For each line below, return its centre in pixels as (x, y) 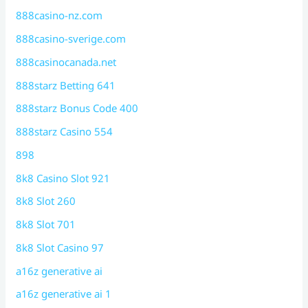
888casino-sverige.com (71, 39)
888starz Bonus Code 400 (77, 108)
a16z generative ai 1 (64, 294)
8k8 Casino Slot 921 (63, 178)
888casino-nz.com (59, 15)
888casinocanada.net (66, 62)
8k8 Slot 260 (46, 201)
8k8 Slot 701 (46, 224)
